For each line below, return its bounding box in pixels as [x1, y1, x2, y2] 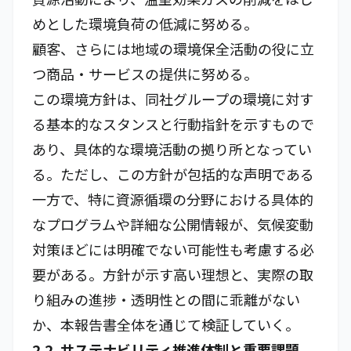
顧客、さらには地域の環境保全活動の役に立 [32, 38, 314, 59]
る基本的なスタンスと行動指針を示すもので [32, 114, 314, 134]
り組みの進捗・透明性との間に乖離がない [32, 289, 300, 309]
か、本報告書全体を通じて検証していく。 [32, 314, 299, 335]
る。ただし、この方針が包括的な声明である [32, 164, 314, 184]
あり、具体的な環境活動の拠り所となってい [32, 139, 312, 159]
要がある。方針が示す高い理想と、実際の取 [32, 264, 313, 284]
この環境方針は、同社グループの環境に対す [32, 89, 313, 109]
